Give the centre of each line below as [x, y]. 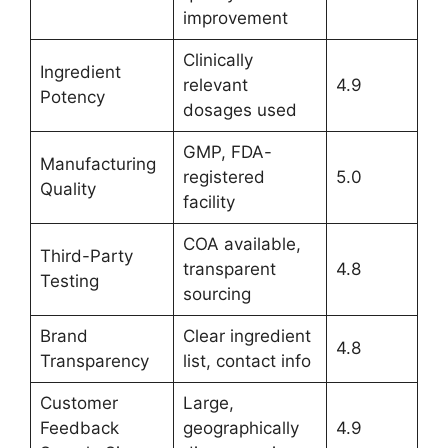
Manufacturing [97, 163]
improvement [235, 17]
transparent [229, 268]
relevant [215, 84]
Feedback [79, 427]
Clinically [217, 59]
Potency [72, 96]
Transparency [94, 360]
